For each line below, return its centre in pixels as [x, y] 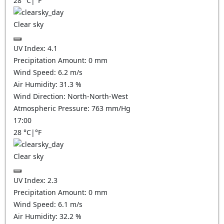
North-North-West [98, 96]
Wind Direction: [40, 96]
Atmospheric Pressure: [52, 108]
